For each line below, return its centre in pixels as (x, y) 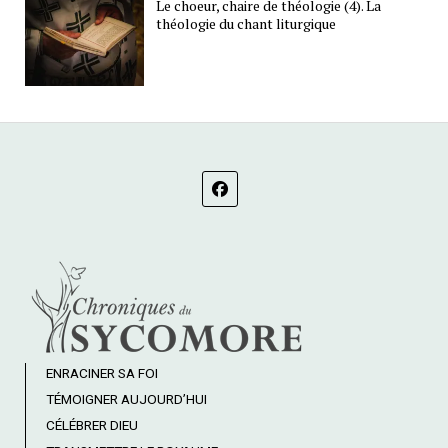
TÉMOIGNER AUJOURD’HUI (126, 399)
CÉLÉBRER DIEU (91, 425)
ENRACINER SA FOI (101, 373)
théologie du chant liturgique (246, 23)
